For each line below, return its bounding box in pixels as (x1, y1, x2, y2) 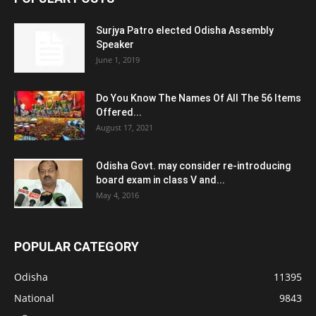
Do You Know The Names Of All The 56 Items (96, 92, 301, 104)
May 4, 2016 (96, 189, 139, 200)
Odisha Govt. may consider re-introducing (96, 159, 291, 171)
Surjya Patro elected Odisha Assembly (96, 24, 274, 36)
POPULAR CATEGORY (14, 238, 139, 254)
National (14, 291, 54, 305)
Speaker (96, 38, 134, 50)
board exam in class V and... (96, 174, 225, 186)
